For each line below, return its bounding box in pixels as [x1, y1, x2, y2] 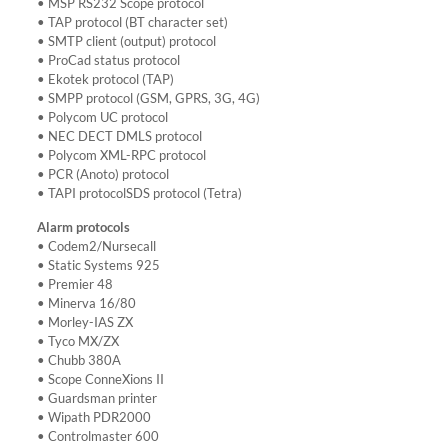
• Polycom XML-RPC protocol [36, 147, 206, 163]
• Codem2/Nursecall [36, 238, 156, 254]
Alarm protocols [36, 219, 130, 235]
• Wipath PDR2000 [36, 409, 151, 425]
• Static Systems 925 [36, 257, 160, 273]
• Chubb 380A [36, 352, 121, 368]
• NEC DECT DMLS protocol [36, 128, 202, 144]
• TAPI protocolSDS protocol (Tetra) [36, 185, 242, 201]
